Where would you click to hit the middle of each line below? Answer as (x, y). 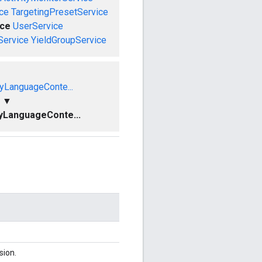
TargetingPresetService (60, 12)
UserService (38, 26)
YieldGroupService (69, 40)
